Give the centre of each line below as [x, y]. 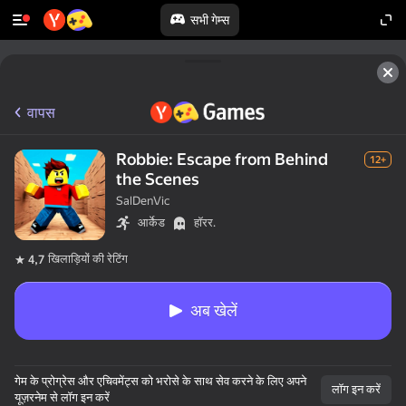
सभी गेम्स [209, 20]
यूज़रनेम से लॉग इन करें [62, 397]
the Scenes [158, 179]
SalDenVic [143, 201]
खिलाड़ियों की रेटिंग [88, 259]
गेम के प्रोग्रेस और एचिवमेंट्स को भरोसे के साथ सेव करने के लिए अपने [160, 381]
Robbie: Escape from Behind [222, 159]
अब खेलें [214, 310]
